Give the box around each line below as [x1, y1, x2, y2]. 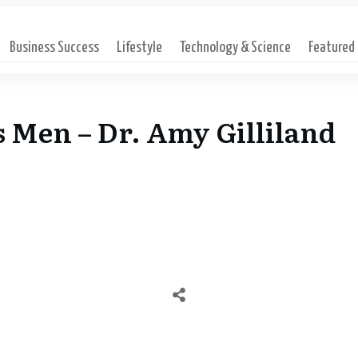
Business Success [10, 40, 100, 55]
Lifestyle [117, 40, 163, 55]
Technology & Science [180, 40, 292, 55]
